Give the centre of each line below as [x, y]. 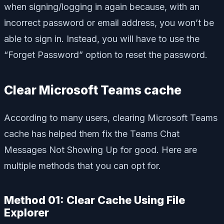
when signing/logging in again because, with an [102, 6]
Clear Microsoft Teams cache [93, 90]
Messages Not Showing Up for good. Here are [100, 149]
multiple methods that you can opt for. [82, 165]
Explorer [26, 212]
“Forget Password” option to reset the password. [106, 54]
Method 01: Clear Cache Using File [94, 200]
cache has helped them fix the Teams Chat [92, 133]
